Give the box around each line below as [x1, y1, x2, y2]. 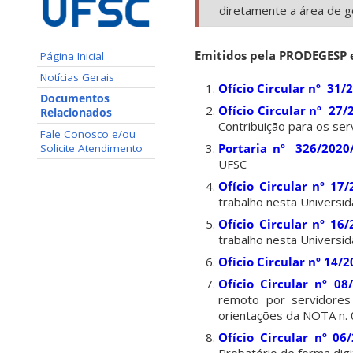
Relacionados [40, 105, 112, 120]
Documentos [40, 91, 110, 106]
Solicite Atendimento [40, 140, 143, 155]
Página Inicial [40, 48, 104, 63]
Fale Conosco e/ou [40, 126, 136, 141]
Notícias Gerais [40, 69, 114, 84]
